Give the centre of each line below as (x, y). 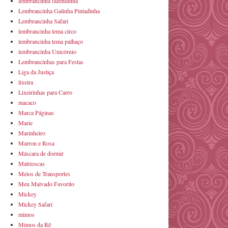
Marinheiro (32, 133)
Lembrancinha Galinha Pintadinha (59, 11)
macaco (27, 102)
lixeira (26, 82)
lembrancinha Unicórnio (47, 51)
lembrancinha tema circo (47, 31)
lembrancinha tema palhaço (51, 41)
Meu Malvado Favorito (46, 184)
